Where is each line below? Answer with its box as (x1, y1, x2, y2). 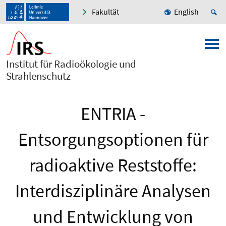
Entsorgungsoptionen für (18, 128, 208, 151)
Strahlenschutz (6, 69, 71, 83)
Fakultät (92, 7, 119, 17)
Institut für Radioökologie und (6, 57, 136, 71)
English (174, 7, 199, 17)
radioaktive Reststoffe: (29, 154, 197, 177)
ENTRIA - (81, 102, 145, 126)
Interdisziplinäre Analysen (15, 180, 211, 203)
